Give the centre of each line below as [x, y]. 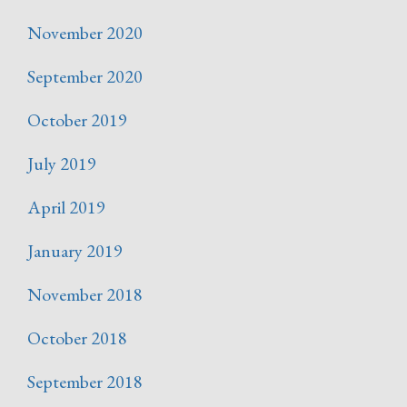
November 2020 [85, 33]
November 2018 [85, 295]
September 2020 [85, 77]
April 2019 [66, 208]
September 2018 [85, 382]
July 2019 [62, 164]
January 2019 [75, 251]
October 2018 [77, 338]
